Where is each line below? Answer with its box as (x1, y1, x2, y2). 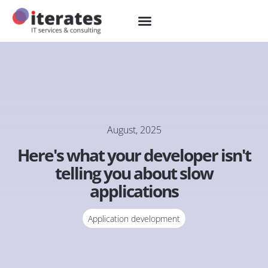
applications (90, 179, 178, 202)
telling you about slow (55, 162, 213, 184)
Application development (88, 213, 180, 224)
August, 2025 (106, 123, 162, 136)
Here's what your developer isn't (17, 144, 251, 166)
